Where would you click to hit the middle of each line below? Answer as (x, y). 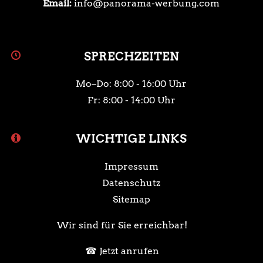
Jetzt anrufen (129, 251)
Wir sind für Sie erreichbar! (122, 225)
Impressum (131, 166)
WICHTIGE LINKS (131, 139)
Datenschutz (131, 183)
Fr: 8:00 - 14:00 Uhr (131, 100)
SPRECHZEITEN (131, 56)
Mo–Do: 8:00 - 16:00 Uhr (131, 84)
